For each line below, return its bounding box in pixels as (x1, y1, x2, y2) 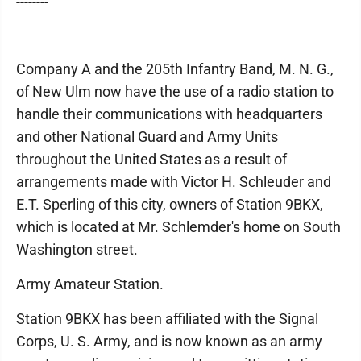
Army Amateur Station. (16, 276, 164, 293)
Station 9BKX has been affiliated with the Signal (16, 310, 318, 327)
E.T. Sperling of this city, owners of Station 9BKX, (16, 196, 323, 213)
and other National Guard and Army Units (16, 128, 278, 145)
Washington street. (16, 241, 138, 258)
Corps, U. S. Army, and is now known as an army (16, 333, 322, 350)
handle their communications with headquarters (16, 106, 322, 122)
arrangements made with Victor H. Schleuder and (16, 173, 331, 190)
